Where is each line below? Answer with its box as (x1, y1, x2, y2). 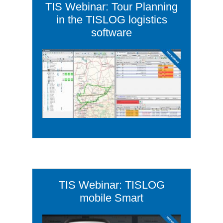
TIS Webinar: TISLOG (58, 178, 165, 191)
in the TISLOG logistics (56, 13, 167, 26)
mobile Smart (80, 191, 143, 204)
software (91, 26, 132, 39)
